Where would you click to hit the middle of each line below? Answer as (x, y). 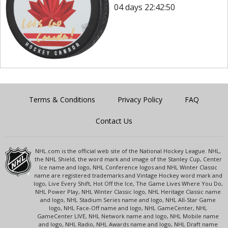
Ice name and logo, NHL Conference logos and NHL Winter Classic (128, 167)
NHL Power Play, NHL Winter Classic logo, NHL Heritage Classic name (128, 191)
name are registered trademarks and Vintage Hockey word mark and (128, 175)
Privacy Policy (140, 99)
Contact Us (114, 121)
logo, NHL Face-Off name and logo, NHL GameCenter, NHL (128, 208)
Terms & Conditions (62, 99)
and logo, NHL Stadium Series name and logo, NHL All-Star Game (128, 199)
